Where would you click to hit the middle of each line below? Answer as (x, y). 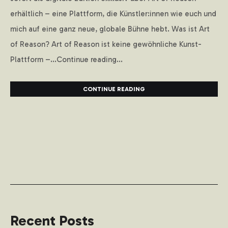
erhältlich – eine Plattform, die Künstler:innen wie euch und (113, 14)
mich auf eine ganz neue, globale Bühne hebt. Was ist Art (110, 29)
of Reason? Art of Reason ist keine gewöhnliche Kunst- (106, 45)
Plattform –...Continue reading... (66, 60)
